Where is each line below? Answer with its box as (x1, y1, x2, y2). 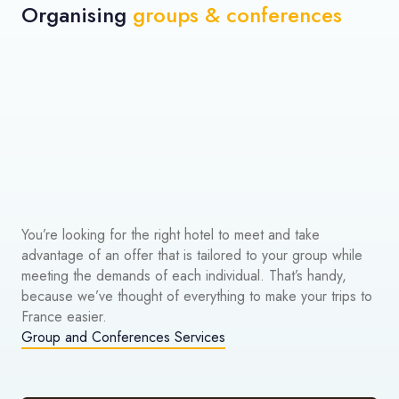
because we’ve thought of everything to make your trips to (21, 286, 372, 307)
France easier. (21, 306, 107, 328)
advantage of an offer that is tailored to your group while (21, 245, 362, 266)
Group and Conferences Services (21, 327, 225, 348)
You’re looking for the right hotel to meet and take (21, 224, 320, 246)
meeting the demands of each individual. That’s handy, (21, 265, 346, 287)
